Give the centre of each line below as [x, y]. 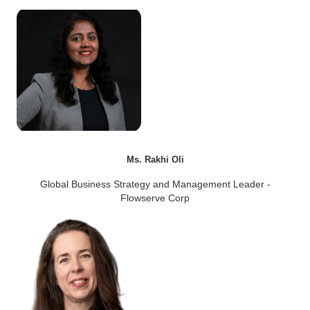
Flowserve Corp [155, 198]
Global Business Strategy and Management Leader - [155, 184]
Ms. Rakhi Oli [155, 159]
